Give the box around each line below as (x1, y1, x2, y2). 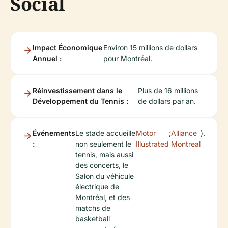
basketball (75, 214, 110, 223)
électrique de (75, 182, 119, 191)
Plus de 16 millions (137, 86, 198, 95)
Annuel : (33, 54, 62, 63)
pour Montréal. (103, 54, 152, 63)
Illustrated (136, 139, 169, 149)
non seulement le (75, 139, 131, 149)
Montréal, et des (75, 193, 130, 202)
